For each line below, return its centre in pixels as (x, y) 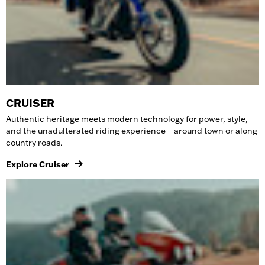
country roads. (34, 142)
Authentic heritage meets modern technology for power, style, (127, 119)
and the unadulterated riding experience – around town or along (132, 130)
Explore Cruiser (38, 164)
